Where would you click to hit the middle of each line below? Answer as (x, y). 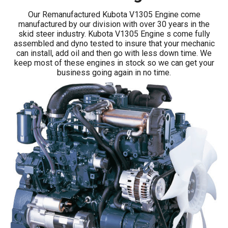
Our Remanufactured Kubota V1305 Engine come (114, 15)
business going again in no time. (114, 73)
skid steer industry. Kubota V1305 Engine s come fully (114, 34)
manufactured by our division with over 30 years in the (114, 24)
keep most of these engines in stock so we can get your (114, 63)
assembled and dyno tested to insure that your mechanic (114, 44)
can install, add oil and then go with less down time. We (114, 53)
